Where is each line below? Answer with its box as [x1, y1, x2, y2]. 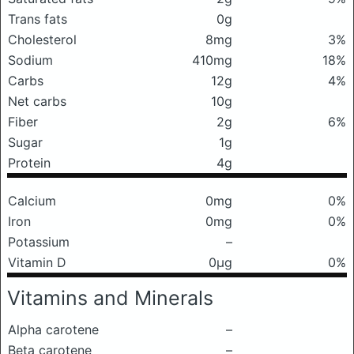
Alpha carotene [8, 322, 99, 337]
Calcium [8, 193, 56, 209]
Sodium [8, 52, 53, 68]
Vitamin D [8, 254, 66, 270]
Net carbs [8, 93, 66, 109]
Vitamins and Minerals [7, 286, 213, 310]
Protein [8, 155, 51, 171]
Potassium [8, 234, 70, 250]
